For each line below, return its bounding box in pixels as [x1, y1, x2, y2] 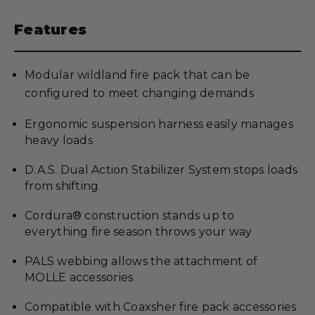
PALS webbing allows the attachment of [25, 255, 258, 268]
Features [14, 21, 86, 38]
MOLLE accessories [25, 271, 134, 284]
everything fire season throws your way [25, 225, 252, 238]
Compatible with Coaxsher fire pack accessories [25, 300, 297, 314]
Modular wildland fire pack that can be [25, 68, 250, 82]
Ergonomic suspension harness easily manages [25, 117, 293, 131]
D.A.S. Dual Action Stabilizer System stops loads [25, 163, 297, 176]
